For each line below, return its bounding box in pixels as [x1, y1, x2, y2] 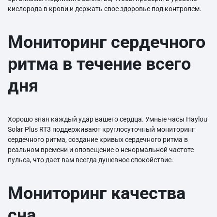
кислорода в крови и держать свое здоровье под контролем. [8, 5, 204, 13]
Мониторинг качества [8, 183, 186, 203]
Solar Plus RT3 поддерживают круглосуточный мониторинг [8, 125, 195, 133]
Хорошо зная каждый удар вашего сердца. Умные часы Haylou [8, 115, 207, 123]
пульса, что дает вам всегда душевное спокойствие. [8, 156, 176, 164]
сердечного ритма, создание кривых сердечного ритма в [8, 136, 188, 143]
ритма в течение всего [8, 54, 191, 74]
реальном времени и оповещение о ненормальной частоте [8, 146, 194, 154]
